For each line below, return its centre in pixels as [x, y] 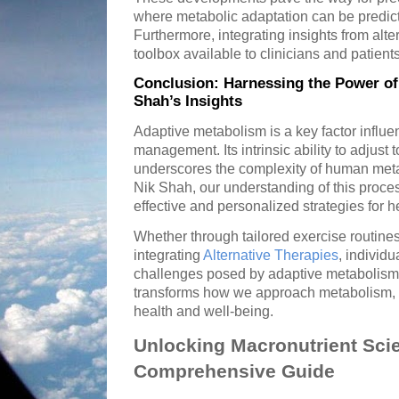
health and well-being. [204, 312]
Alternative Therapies [271, 256]
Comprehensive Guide [234, 371]
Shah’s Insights [188, 102]
